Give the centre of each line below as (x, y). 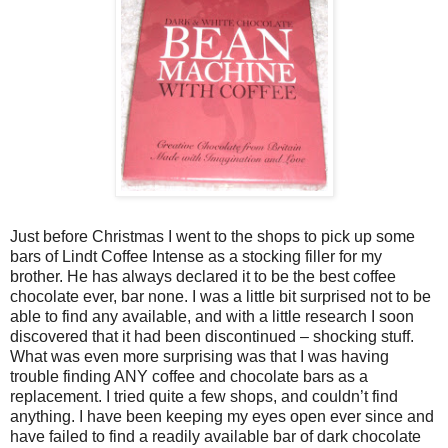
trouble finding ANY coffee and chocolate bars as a (189, 376)
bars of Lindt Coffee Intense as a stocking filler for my (196, 256)
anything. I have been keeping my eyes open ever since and (222, 416)
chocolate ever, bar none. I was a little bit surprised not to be (220, 296)
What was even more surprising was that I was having (199, 356)
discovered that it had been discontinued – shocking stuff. (212, 336)
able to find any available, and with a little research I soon (212, 316)
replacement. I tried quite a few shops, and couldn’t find (204, 396)
